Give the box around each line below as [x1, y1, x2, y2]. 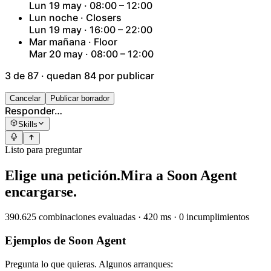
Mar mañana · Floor [29, 35, 117, 48]
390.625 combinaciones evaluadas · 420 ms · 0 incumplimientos [5, 212, 249, 223]
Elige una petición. [5, 167, 120, 183]
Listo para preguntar [5, 144, 82, 155]
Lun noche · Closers [29, 11, 122, 24]
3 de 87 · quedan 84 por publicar [5, 69, 154, 82]
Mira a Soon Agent [120, 167, 237, 183]
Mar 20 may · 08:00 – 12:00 [29, 47, 154, 60]
